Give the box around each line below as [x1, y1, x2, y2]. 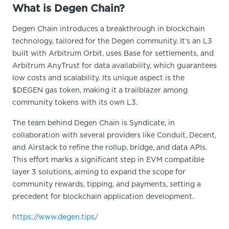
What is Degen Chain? [12, 4, 125, 14]
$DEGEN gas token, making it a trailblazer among [12, 87, 188, 94]
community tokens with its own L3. [12, 99, 138, 106]
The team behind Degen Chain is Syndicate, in [12, 120, 175, 127]
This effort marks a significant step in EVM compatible [12, 156, 204, 164]
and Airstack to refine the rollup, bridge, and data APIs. [12, 144, 207, 151]
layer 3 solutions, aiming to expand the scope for [12, 169, 186, 176]
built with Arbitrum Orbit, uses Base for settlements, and [12, 50, 214, 57]
